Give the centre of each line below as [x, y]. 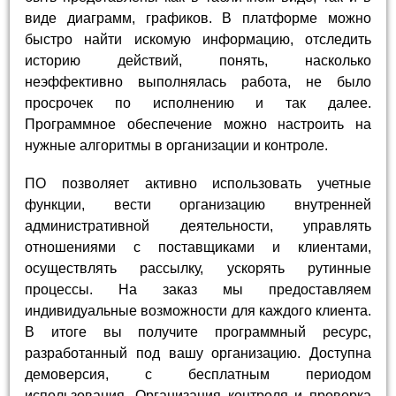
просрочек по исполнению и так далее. [198, 103]
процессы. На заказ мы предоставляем [198, 290]
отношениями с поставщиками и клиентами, [198, 247]
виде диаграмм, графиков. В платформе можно [198, 19]
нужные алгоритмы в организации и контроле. [177, 146]
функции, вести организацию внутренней [198, 205]
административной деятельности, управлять [198, 226]
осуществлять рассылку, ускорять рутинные [198, 269]
